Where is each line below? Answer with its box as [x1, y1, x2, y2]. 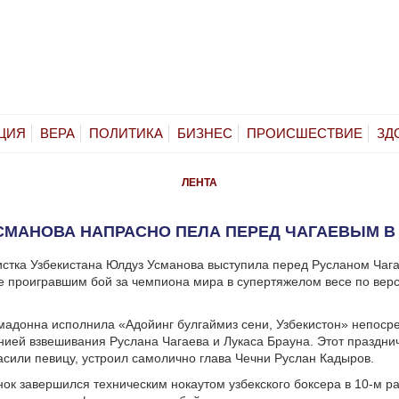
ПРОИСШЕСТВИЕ [247, 125, 362, 141]
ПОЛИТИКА [89, 125, 163, 141]
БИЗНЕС [177, 125, 232, 141]
